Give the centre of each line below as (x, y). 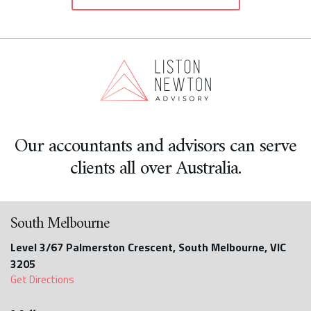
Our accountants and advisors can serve (155, 147)
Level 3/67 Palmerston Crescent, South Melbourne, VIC (148, 247)
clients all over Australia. (155, 169)
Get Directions (42, 280)
